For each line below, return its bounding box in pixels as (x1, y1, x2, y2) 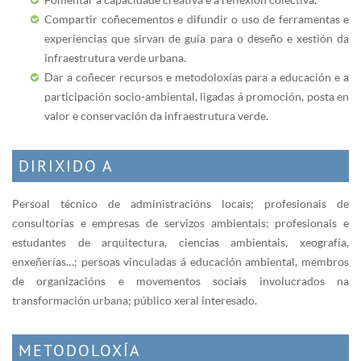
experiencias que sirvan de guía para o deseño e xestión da (44, 31, 349, 45)
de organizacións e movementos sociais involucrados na (12, 273, 349, 288)
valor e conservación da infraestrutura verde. (44, 108, 268, 122)
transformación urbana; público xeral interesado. (12, 293, 257, 307)
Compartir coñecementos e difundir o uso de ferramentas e (44, 11, 349, 26)
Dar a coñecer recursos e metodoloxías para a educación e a (44, 69, 349, 84)
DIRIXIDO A (19, 155, 114, 176)
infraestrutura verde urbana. (44, 50, 186, 64)
